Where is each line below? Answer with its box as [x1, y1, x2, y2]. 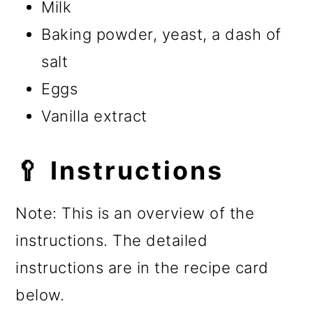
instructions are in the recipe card [15, 259, 269, 277]
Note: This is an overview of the [15, 204, 255, 223]
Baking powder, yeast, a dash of [41, 25, 282, 44]
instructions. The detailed [15, 231, 208, 250]
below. [15, 286, 65, 305]
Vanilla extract [41, 107, 147, 126]
